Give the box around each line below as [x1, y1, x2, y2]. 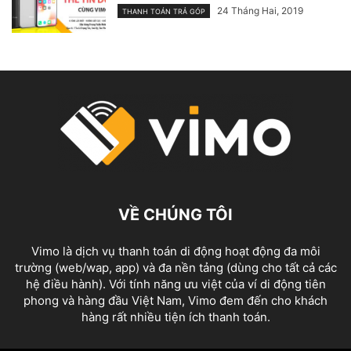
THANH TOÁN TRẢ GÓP [122, 6, 205, 16]
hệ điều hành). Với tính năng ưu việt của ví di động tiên [25, 276, 326, 291]
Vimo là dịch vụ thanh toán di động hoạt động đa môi [31, 243, 320, 259]
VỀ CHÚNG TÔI [118, 204, 233, 224]
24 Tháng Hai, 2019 [217, 4, 303, 16]
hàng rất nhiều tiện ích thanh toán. [81, 309, 270, 324]
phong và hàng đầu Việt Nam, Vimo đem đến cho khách [24, 292, 327, 308]
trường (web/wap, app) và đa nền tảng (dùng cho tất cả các [14, 259, 337, 275]
